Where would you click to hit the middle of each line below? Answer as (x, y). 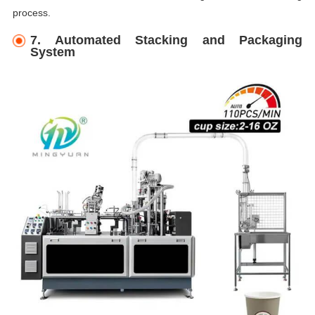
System (53, 52)
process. (31, 12)
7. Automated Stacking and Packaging (167, 40)
